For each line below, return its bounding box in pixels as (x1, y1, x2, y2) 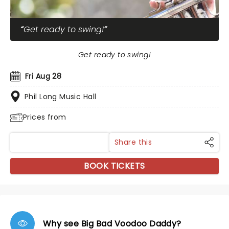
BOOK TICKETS (84, 160, 145, 172)
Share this (114, 137, 152, 147)
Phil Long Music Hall (25, 91, 97, 102)
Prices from (23, 112, 66, 122)
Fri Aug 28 (25, 71, 62, 81)
